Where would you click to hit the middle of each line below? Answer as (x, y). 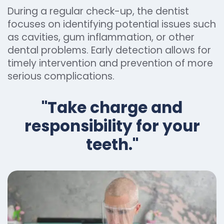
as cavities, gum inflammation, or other (101, 37)
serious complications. (61, 76)
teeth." (112, 144)
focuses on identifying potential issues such (112, 24)
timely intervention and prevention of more (110, 63)
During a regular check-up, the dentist (98, 11)
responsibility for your (112, 126)
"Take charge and (112, 107)
